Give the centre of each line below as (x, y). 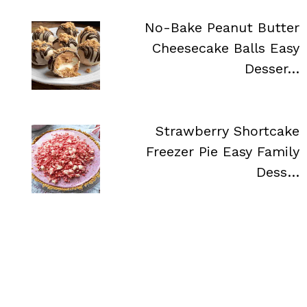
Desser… (272, 68)
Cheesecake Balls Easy (226, 48)
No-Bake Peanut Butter (222, 27)
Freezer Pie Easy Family (223, 151)
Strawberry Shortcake (228, 131)
